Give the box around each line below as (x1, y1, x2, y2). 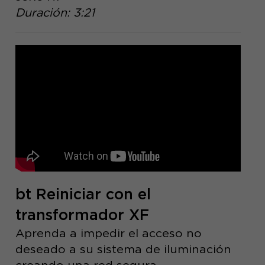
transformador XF (15, 205, 149, 224)
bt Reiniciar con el (15, 185, 151, 203)
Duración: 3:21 (15, 5, 95, 20)
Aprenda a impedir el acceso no (15, 225, 202, 240)
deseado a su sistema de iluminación (15, 241, 231, 256)
